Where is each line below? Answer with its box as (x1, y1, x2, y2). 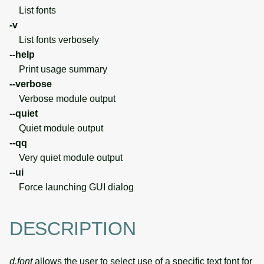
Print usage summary (9, 64, 107, 74)
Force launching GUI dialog (9, 181, 134, 192)
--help (9, 49, 35, 60)
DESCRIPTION (9, 218, 136, 240)
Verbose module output (9, 93, 115, 104)
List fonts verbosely (9, 34, 99, 45)
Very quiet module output (9, 152, 123, 163)
